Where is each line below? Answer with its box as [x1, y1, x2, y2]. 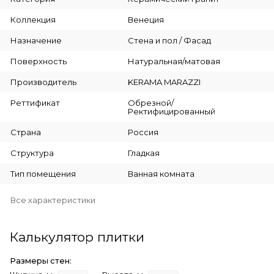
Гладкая [127, 147, 160, 158]
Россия [127, 127, 158, 137]
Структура [10, 147, 54, 158]
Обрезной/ [127, 97, 174, 108]
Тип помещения [10, 168, 76, 179]
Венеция [127, 14, 164, 24]
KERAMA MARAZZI [127, 76, 201, 87]
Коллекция [10, 14, 56, 24]
